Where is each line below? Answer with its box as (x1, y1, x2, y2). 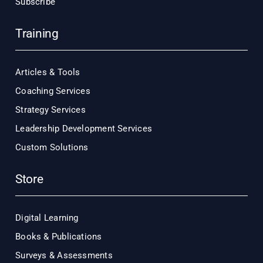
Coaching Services (15, 86, 90, 97)
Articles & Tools (15, 67, 80, 78)
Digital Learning (15, 213, 79, 224)
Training (15, 26, 59, 41)
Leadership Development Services (15, 123, 153, 134)
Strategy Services (15, 104, 86, 116)
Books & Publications (15, 231, 102, 242)
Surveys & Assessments (15, 250, 113, 261)
